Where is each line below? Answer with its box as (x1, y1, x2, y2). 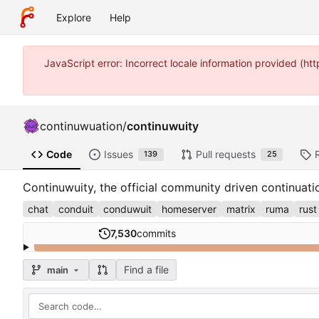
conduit (58, 202, 93, 215)
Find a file (123, 263, 169, 276)
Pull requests (195, 148, 256, 161)
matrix (226, 202, 256, 215)
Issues (103, 148, 133, 161)
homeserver (162, 202, 216, 215)
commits (136, 227, 176, 240)
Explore (56, 11, 91, 23)
